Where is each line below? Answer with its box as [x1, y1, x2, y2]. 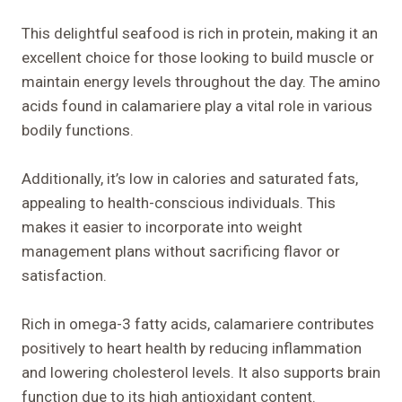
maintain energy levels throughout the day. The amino [22, 72, 380, 91]
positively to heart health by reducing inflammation [22, 338, 362, 357]
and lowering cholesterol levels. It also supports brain [22, 363, 380, 381]
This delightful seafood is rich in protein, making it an [22, 23, 378, 42]
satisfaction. [22, 266, 107, 284]
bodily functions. [22, 120, 134, 139]
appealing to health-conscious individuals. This [22, 193, 336, 212]
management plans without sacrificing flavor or [22, 241, 340, 260]
